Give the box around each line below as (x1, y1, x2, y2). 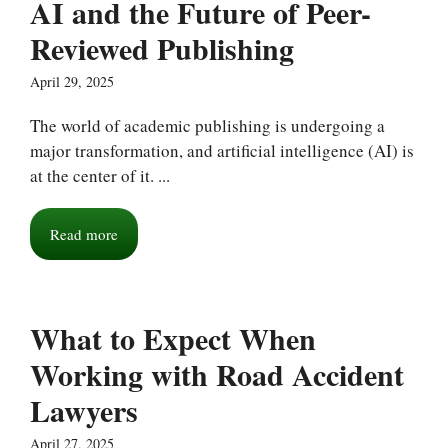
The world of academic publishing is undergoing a (30, 114, 385, 137)
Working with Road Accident (30, 352, 404, 396)
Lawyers (30, 388, 138, 432)
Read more (50, 224, 118, 244)
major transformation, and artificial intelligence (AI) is (30, 139, 414, 162)
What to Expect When (30, 316, 316, 360)
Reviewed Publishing (30, 26, 294, 70)
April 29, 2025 (30, 72, 114, 91)
